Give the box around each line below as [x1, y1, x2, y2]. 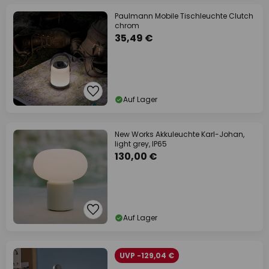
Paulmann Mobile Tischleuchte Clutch [115, 11, 253, 21]
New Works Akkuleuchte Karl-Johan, [115, 129, 244, 139]
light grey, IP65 [115, 139, 167, 149]
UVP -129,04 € [119, 250, 174, 261]
